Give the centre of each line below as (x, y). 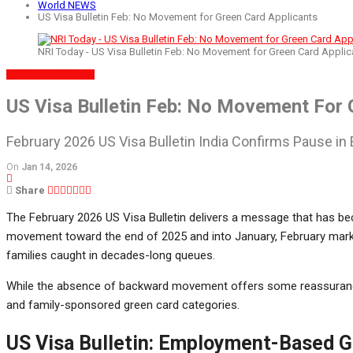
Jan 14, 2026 (49, 167)
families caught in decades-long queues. (111, 255)
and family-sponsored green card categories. (123, 305)
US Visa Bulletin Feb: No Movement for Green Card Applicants (178, 17)
